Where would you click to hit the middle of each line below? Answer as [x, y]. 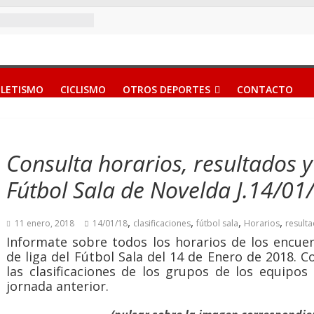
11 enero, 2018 [45, 223]
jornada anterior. [57, 286]
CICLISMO [83, 89]
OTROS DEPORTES [166, 89]
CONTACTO [265, 89]
